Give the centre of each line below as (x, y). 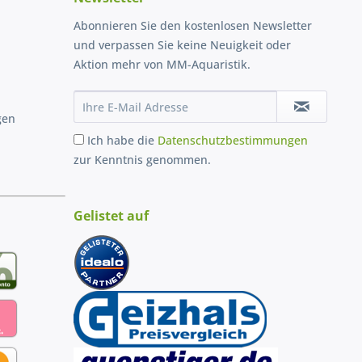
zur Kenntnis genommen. (142, 159)
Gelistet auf (111, 215)
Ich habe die (122, 140)
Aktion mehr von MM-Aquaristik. (162, 64)
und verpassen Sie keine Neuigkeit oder (182, 44)
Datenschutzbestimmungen (233, 140)
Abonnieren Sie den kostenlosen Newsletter (193, 25)
